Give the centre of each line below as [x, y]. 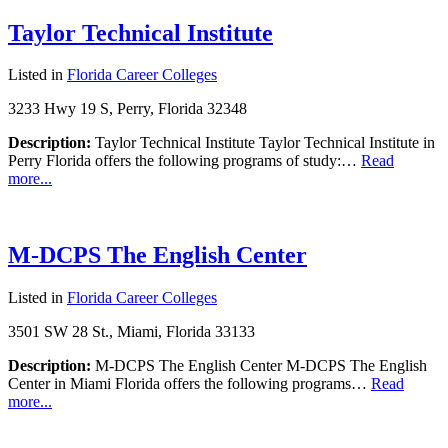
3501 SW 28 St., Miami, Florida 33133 [131, 332]
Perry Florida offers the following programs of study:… [184, 161]
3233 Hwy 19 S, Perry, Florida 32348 [127, 109]
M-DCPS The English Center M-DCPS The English [259, 366]
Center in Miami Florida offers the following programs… [189, 384]
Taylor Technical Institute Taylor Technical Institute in [263, 143]
